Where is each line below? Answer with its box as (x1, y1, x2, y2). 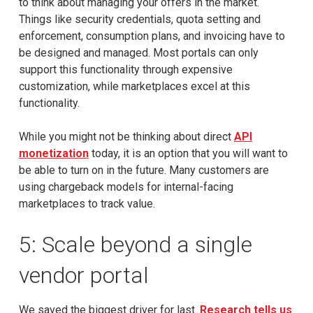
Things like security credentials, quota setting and (18, 12, 261, 26)
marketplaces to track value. (18, 196, 155, 210)
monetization (18, 146, 89, 160)
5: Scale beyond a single (18, 231, 252, 258)
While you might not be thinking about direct (18, 129, 234, 143)
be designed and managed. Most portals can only (18, 45, 259, 59)
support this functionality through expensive (18, 62, 233, 76)
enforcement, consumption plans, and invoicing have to (18, 29, 285, 43)
